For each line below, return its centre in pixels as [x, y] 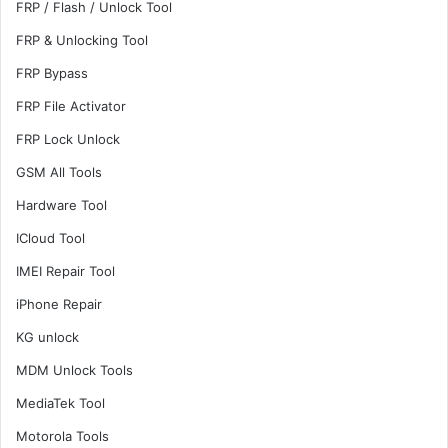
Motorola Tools [62, 436]
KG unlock [47, 337]
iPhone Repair [59, 304]
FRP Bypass [52, 73]
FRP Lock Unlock [68, 139]
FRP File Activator [71, 106]
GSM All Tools [59, 172]
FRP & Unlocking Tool [82, 40]
